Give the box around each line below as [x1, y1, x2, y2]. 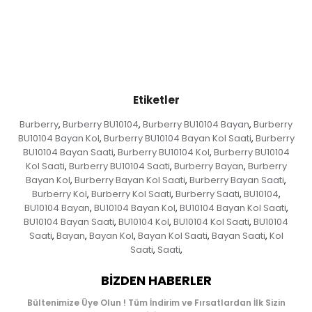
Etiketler [132, 93, 180, 108]
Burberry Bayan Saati [189, 173, 284, 187]
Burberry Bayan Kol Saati [75, 173, 185, 187]
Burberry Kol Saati [91, 187, 171, 201]
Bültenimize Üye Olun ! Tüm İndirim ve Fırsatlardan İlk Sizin [26, 297, 286, 309]
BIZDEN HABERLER [100, 272, 212, 290]
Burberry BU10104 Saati [68, 159, 170, 173]
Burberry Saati [175, 187, 240, 201]
